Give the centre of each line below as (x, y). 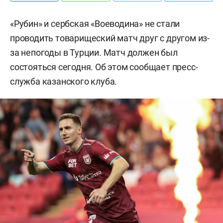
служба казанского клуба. (64, 81)
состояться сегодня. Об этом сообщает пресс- (104, 67)
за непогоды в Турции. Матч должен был (94, 53)
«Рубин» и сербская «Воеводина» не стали (95, 24)
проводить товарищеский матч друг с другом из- (110, 38)
